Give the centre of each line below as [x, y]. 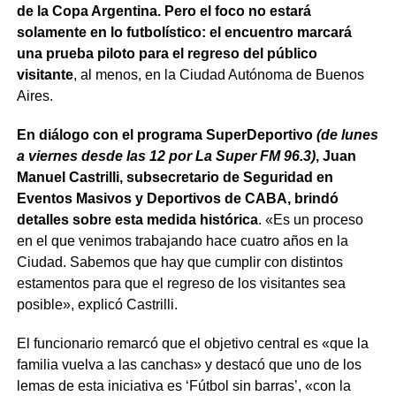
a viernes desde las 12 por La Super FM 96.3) [166, 156]
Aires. [34, 95]
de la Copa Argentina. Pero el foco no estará [164, 11]
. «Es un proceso [310, 219]
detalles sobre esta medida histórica [137, 219]
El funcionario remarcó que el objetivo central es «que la [192, 343]
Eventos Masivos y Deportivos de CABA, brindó [177, 198]
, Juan [335, 156]
